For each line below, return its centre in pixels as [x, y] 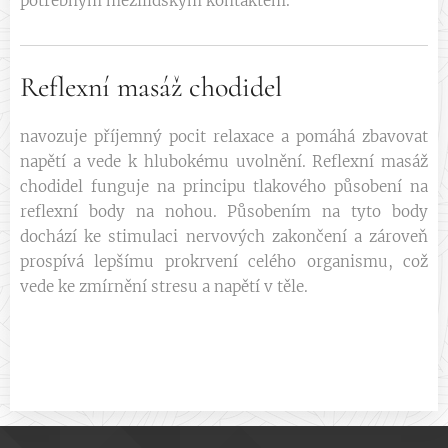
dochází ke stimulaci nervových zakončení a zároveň [224, 236]
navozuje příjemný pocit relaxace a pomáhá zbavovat [224, 136]
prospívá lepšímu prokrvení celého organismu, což [224, 261]
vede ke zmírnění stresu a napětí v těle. [164, 286]
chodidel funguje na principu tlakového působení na [224, 186]
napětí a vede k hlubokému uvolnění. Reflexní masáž [224, 161]
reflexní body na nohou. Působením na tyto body [224, 211]
